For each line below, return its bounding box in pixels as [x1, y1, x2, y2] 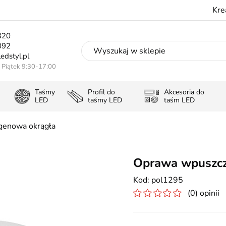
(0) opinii [188, 188, 219, 199]
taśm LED [163, 95, 195, 105]
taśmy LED [88, 95, 123, 105]
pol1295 [151, 175, 183, 186]
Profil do [88, 87, 116, 97]
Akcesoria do [163, 87, 204, 97]
